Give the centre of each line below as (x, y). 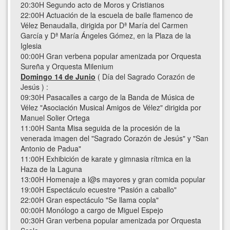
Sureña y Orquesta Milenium (67, 66)
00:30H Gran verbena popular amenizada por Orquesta (111, 221)
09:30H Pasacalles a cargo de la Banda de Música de (108, 97)
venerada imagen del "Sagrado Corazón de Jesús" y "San (114, 138)
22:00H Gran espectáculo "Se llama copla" (90, 200)
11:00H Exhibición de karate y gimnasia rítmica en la (106, 159)
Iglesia (31, 46)
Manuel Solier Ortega (55, 118)
